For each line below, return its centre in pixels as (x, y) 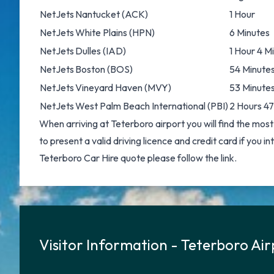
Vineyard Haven (109, 87)
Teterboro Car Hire (79, 158)
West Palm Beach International (140, 106)
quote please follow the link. (178, 158)
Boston (90, 69)
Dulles (88, 51)
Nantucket (98, 14)
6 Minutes (250, 32)
